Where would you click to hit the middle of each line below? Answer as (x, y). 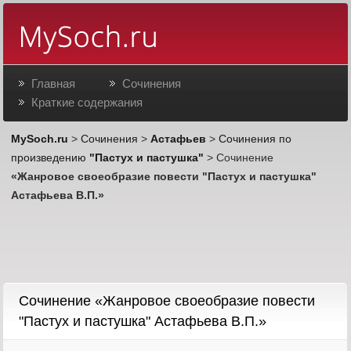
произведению (51, 158)
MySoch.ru (40, 139)
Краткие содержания (87, 103)
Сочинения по (255, 139)
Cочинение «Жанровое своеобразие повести (167, 301)
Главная (54, 84)
